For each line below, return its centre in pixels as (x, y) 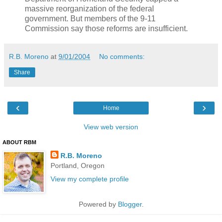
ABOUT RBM (19, 142)
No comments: (122, 56)
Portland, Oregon (77, 165)
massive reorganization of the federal (89, 8)
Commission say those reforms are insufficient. (106, 28)
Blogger (130, 204)
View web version (111, 127)
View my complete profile (89, 179)
